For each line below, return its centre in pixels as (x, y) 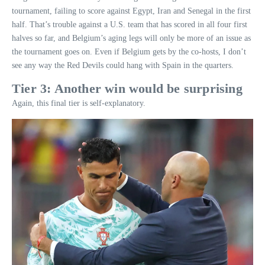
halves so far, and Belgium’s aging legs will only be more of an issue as (131, 38)
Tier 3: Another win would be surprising (127, 89)
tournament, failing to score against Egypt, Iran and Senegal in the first (131, 11)
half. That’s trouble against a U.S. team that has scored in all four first (130, 25)
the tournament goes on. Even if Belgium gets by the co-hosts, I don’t (129, 52)
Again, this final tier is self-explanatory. (79, 104)
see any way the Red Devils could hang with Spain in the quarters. (123, 66)
